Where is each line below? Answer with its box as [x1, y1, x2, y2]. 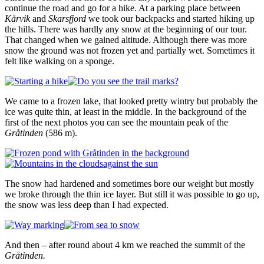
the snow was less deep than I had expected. [5, 199, 169, 210]
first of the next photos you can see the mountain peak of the [5, 117, 228, 127]
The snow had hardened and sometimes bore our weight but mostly [5, 178, 254, 189]
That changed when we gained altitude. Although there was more [5, 34, 247, 45]
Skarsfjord [48, 13, 86, 24]
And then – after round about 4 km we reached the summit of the [5, 239, 245, 250]
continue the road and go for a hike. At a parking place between [5, 2, 240, 13]
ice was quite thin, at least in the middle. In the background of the [5, 106, 246, 117]
